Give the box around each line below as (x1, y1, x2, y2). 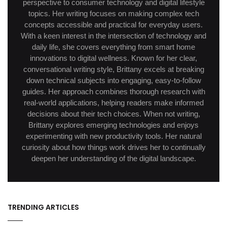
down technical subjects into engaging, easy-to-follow (26, 75, 201, 85)
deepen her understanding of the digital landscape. (31, 154, 196, 163)
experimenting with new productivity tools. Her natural (25, 131, 202, 140)
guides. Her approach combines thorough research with (22, 87, 205, 96)
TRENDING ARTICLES (8, 202, 79, 212)
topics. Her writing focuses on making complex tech (28, 9, 199, 18)
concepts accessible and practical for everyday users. (24, 20, 203, 29)
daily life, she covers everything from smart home (32, 42, 195, 51)
